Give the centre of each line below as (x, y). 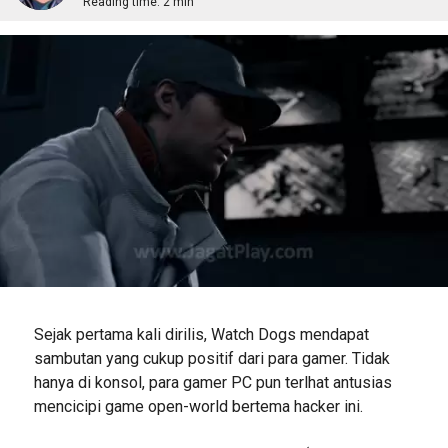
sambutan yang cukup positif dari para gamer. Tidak (211, 358)
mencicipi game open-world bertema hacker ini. (198, 406)
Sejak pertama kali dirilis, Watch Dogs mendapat (201, 334)
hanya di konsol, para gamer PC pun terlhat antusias (212, 382)
